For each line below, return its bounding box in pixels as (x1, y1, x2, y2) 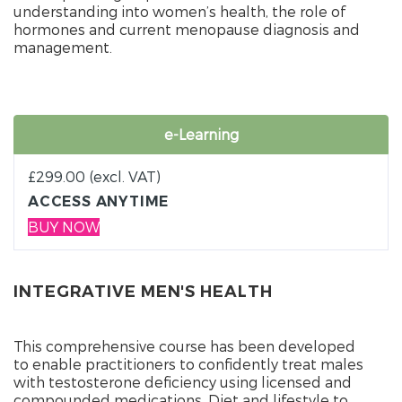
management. (13, 38, 112, 56)
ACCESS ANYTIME (28, 192, 170, 210)
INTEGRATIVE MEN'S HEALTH (13, 281, 273, 301)
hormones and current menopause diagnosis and (13, 20, 360, 38)
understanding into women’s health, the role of (13, 2, 345, 20)
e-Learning (163, 125, 239, 143)
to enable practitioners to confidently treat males (13, 354, 363, 372)
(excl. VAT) (89, 167, 161, 185)
